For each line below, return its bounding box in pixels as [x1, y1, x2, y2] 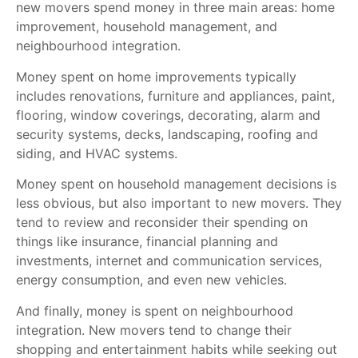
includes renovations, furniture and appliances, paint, [16, 87, 335, 104]
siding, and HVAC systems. [16, 145, 181, 161]
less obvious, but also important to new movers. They [16, 195, 342, 212]
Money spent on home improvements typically [16, 68, 296, 85]
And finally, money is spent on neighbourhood [16, 302, 293, 319]
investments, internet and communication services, [16, 253, 322, 269]
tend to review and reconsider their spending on [16, 214, 308, 231]
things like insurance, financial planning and [16, 233, 278, 250]
